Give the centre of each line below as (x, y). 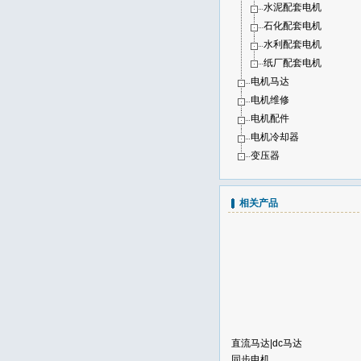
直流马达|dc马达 (267, 335)
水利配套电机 (293, 44)
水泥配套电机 (293, 7)
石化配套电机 (293, 26)
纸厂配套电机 (293, 63)
